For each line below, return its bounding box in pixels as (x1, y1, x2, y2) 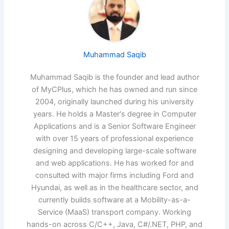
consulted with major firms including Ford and (35, 171, 194, 180)
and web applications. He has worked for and (35, 158, 194, 168)
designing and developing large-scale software (33, 146, 196, 156)
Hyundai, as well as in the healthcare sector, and (31, 183, 198, 193)
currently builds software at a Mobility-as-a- (38, 195, 191, 205)
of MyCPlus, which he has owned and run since (32, 85, 197, 95)
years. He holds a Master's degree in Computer (33, 109, 196, 119)
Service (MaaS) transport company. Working (38, 208, 191, 217)
